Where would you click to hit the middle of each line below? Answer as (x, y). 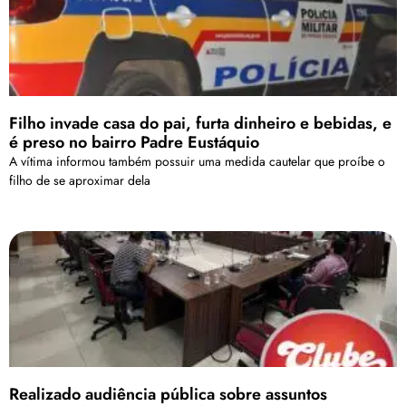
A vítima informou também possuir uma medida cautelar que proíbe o (197, 162)
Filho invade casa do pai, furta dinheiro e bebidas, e (200, 124)
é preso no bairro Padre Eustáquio (134, 143)
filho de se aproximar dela (80, 181)
